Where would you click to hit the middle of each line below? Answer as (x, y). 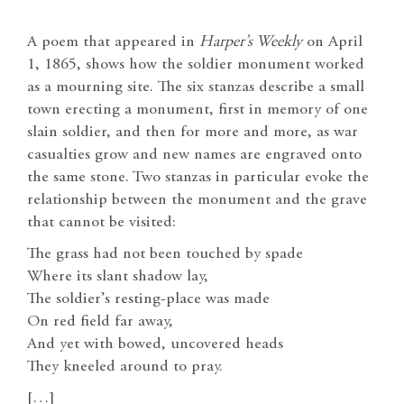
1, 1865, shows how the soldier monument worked (196, 64)
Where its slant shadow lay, (118, 276)
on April (332, 42)
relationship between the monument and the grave (197, 200)
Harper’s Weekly (251, 42)
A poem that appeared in (113, 42)
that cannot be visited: (101, 222)
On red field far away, (100, 321)
